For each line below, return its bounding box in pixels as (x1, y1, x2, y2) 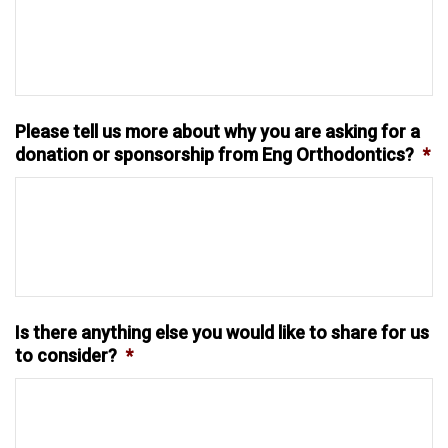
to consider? (15, 345, 117, 366)
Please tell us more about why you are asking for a (15, 121, 420, 142)
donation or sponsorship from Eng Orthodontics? (15, 144, 414, 165)
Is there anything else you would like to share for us (15, 322, 429, 343)
